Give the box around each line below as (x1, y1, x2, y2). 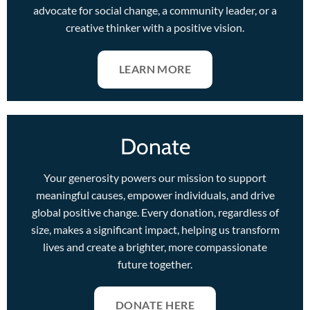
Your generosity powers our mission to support (44, 170, 266, 184)
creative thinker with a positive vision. (66, 20, 244, 34)
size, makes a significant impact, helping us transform (30, 222, 280, 236)
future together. (118, 257, 192, 271)
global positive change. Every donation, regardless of (31, 205, 279, 219)
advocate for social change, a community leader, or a (33, 3, 277, 17)
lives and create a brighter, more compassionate (43, 239, 267, 253)
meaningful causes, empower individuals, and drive (35, 188, 275, 201)
